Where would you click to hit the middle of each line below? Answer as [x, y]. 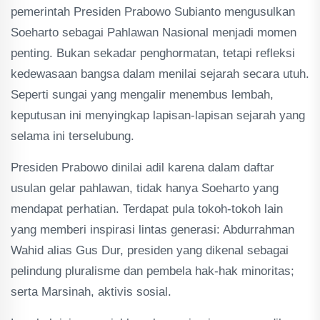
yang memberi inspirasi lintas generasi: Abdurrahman [152, 230]
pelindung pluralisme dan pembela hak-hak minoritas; [152, 271]
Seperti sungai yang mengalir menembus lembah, [142, 95]
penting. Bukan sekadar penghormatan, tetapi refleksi [153, 53]
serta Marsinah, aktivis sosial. [91, 292]
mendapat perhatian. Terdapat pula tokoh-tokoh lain [147, 209]
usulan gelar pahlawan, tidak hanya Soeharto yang [145, 188]
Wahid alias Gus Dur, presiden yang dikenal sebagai [150, 250]
